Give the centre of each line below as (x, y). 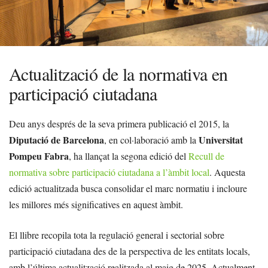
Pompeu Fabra (39, 156)
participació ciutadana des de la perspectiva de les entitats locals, (130, 251)
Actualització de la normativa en (118, 74)
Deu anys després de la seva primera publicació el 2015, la (119, 124)
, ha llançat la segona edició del (129, 156)
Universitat (221, 140)
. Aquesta (227, 172)
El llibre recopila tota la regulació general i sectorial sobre (117, 235)
